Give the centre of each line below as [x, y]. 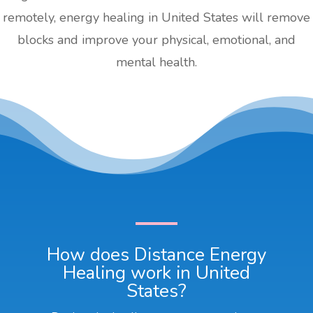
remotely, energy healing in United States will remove [156, 17]
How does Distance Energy [156, 254]
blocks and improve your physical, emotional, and [156, 39]
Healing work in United [156, 272]
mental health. [156, 62]
